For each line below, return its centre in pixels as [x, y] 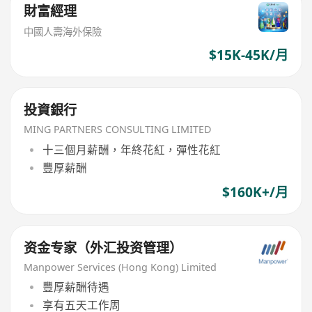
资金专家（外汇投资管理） [103, 248]
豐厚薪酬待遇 [76, 287]
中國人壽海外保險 [63, 31]
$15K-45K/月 [248, 55]
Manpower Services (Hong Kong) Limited [120, 267]
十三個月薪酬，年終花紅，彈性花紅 [131, 149]
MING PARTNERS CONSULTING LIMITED [118, 130]
